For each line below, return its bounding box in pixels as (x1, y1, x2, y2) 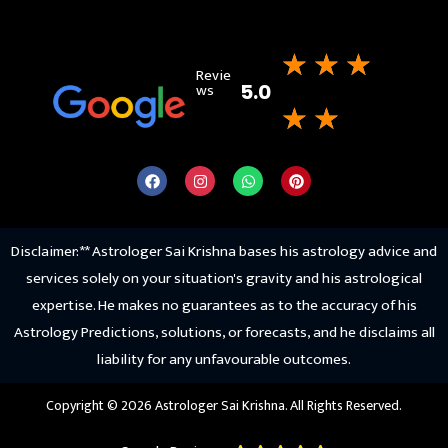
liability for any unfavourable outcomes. (97, 346, 351, 372)
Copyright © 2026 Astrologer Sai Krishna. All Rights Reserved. (46, 393, 402, 417)
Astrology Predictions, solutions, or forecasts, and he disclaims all (13, 319, 435, 345)
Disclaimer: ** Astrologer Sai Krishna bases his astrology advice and (11, 238, 437, 264)
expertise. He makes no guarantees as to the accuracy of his (31, 292, 417, 318)
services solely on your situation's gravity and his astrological (26, 265, 422, 291)
